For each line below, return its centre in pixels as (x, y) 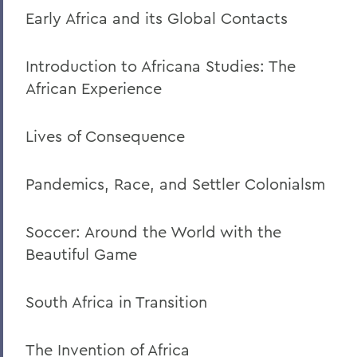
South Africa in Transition (116, 302)
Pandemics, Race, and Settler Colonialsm (175, 184)
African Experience (94, 88)
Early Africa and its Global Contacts (157, 18)
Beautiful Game (81, 254)
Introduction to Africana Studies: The (161, 66)
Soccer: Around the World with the (153, 232)
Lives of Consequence (105, 136)
